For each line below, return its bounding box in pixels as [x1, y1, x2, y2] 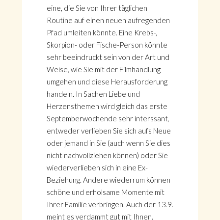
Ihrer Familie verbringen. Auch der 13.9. [46, 200, 173, 209]
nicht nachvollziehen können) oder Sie [46, 151, 168, 160]
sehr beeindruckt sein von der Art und [46, 53, 169, 61]
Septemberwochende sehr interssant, [46, 114, 169, 123]
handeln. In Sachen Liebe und [46, 89, 140, 98]
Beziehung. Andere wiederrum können [46, 175, 170, 184]
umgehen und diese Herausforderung [46, 77, 167, 86]
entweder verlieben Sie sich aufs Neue [46, 126, 171, 135]
